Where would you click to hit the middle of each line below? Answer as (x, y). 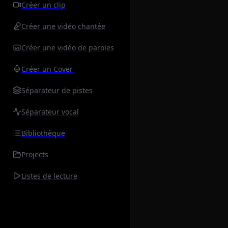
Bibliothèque (43, 133)
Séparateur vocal (50, 112)
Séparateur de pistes (57, 91)
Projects (35, 155)
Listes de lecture (49, 176)
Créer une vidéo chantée (63, 26)
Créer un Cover (47, 69)
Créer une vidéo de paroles (68, 48)
